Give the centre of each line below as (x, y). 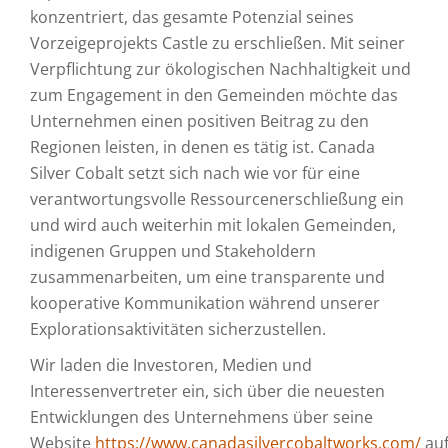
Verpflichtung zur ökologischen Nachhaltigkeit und (220, 69)
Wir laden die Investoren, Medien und (171, 365)
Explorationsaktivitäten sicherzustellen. (178, 329)
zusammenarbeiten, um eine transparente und (207, 277)
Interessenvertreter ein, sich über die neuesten (207, 391)
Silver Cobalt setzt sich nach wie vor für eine (195, 173)
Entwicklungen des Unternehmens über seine (201, 417)
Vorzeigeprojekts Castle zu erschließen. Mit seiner (217, 43)
